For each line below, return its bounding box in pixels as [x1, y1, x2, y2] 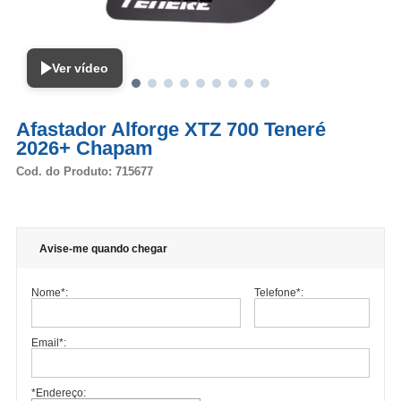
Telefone [254, 286, 297, 299]
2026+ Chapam [15, 137, 153, 160]
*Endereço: [30, 387, 86, 399]
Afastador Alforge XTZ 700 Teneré [15, 118, 326, 141]
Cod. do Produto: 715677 [15, 165, 153, 179]
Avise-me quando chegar [38, 243, 167, 255]
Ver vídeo [51, 60, 108, 75]
